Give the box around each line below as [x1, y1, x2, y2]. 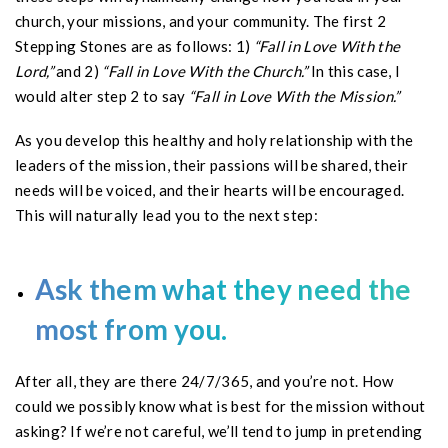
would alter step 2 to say [15, 86, 189, 105]
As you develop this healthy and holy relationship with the [15, 131, 414, 150]
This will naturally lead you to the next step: [15, 206, 318, 225]
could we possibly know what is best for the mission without [15, 396, 426, 415]
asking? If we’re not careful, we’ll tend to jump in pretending [15, 421, 423, 440]
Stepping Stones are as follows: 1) [15, 36, 254, 55]
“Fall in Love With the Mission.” [188, 86, 400, 105]
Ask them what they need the [34, 272, 412, 307]
